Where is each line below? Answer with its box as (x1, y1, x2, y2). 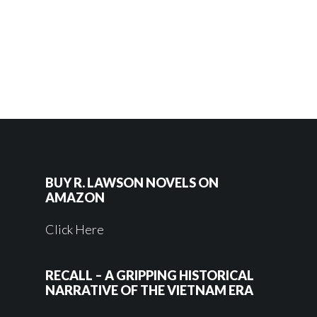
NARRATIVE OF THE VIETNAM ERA (45, 282, 253, 299)
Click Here (45, 221, 104, 238)
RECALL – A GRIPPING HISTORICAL (45, 267, 254, 284)
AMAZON (45, 190, 105, 206)
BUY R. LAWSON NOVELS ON (45, 175, 219, 191)
